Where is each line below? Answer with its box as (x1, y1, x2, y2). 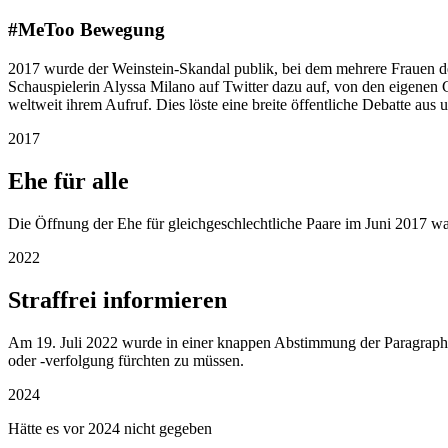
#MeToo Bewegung (8, 19, 165, 41)
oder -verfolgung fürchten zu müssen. (8, 351, 244, 369)
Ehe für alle (8, 168, 129, 195)
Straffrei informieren (8, 286, 227, 313)
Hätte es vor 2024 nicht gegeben (8, 419, 212, 437)
